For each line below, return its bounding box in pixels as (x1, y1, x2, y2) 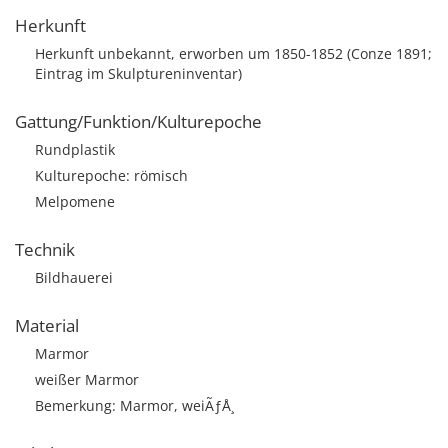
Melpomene (35, 192, 115, 211)
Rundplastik (35, 140, 115, 159)
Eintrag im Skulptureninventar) (35, 64, 242, 83)
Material (15, 314, 79, 337)
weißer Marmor (35, 370, 139, 389)
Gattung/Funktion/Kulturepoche (15, 110, 262, 133)
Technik (15, 238, 75, 261)
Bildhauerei (35, 268, 113, 287)
